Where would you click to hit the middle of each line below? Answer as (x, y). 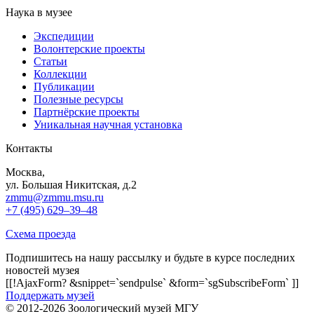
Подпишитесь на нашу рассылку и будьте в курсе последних (150, 258)
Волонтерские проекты (89, 49)
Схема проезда (41, 234)
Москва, (25, 172)
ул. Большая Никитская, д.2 (71, 185)
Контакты (29, 149)
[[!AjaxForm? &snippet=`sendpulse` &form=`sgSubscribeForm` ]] (152, 283)
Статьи (50, 62)
